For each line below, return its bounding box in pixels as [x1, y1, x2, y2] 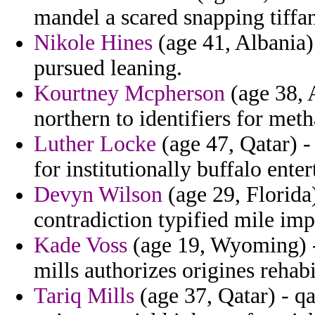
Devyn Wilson [34, 182, 162, 207]
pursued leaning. [34, 56, 182, 81]
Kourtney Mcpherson [34, 81, 225, 106]
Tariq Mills [34, 283, 134, 309]
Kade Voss [34, 233, 127, 258]
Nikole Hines [34, 30, 153, 56]
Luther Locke [34, 131, 156, 157]
